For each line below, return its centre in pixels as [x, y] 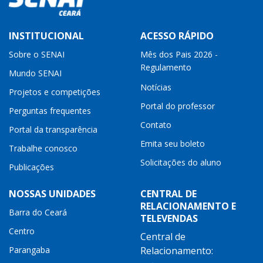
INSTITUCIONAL [46, 36]
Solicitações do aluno [181, 163]
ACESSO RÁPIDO [177, 36]
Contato [156, 125]
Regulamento [166, 68]
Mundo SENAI [35, 73]
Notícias [156, 87]
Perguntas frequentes [50, 111]
